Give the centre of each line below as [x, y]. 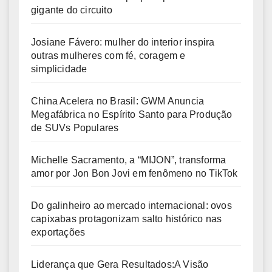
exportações [58, 232]
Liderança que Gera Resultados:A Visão [120, 264]
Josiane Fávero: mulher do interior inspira [123, 42]
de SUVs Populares [75, 127]
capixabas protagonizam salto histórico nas [127, 219]
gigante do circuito [72, 10]
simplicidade [59, 69]
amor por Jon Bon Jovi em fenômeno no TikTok [134, 173]
